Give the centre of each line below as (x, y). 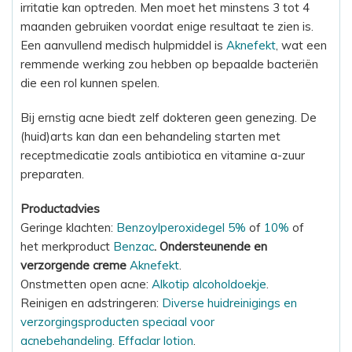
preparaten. (52, 174)
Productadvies (60, 208)
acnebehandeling (66, 340)
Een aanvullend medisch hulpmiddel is (123, 45)
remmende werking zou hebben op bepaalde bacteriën (169, 64)
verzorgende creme (75, 265)
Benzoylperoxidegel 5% (181, 227)
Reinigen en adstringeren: (91, 302)
